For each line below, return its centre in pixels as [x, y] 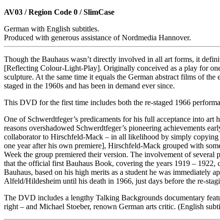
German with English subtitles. [52, 29]
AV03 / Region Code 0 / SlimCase [59, 12]
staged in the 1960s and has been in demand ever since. [89, 86]
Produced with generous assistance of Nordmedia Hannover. [97, 38]
